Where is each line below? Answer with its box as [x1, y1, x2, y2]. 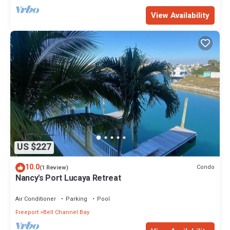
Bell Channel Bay [43, 207, 89, 217]
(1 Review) [40, 163, 68, 172]
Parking [66, 194, 87, 203]
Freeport [15, 207, 39, 217]
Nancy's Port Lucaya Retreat [15, 171, 121, 184]
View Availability [151, 9, 209, 21]
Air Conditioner [15, 194, 56, 203]
